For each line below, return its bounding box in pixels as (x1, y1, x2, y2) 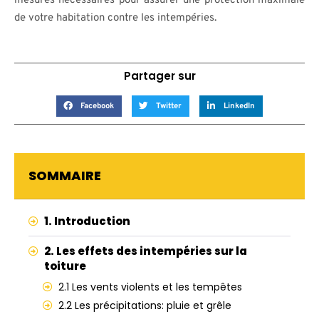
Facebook (80, 101, 114, 111)
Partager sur (123, 68, 196, 83)
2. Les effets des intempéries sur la (44, 244, 247, 258)
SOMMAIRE (28, 167, 101, 184)
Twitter (155, 101, 182, 111)
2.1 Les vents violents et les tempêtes (58, 280, 242, 294)
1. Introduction (44, 214, 130, 229)
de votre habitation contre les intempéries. (14, 11, 216, 25)
